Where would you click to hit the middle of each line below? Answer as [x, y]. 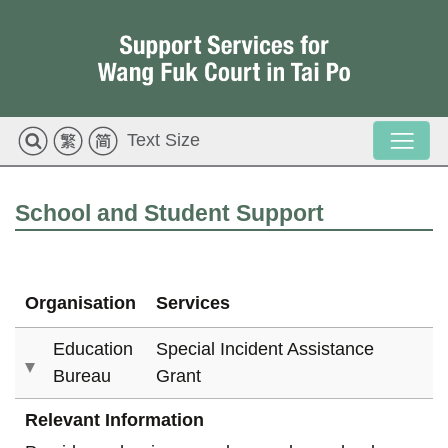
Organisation [80, 303]
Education [93, 349]
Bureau [82, 376]
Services [193, 303]
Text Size [163, 140]
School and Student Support [169, 213]
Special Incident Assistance [265, 349]
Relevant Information [114, 420]
